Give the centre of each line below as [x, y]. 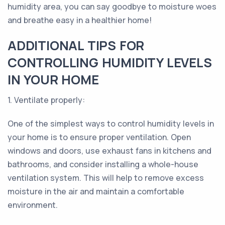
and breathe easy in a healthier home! [80, 20]
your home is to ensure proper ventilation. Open [99, 137]
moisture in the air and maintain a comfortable [96, 191]
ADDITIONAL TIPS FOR [76, 45]
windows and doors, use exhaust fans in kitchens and [109, 151]
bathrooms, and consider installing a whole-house [103, 164]
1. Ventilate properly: [46, 100]
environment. [33, 205]
